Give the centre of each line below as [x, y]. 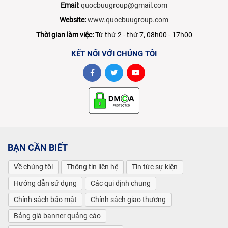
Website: [73, 20]
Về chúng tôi [33, 167]
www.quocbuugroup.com [128, 20]
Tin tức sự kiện [155, 167]
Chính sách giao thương [128, 199]
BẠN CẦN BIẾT [38, 147]
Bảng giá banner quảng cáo [57, 216]
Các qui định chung [121, 183]
